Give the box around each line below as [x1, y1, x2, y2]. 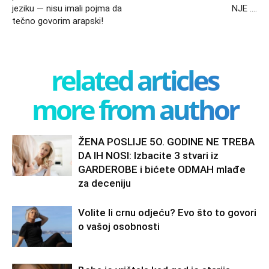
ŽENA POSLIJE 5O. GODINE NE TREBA [78, 135, 255, 148]
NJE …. [232, 2, 257, 14]
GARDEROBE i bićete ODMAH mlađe [78, 163, 246, 175]
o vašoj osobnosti [78, 220, 160, 232]
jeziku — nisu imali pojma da [12, 2, 122, 14]
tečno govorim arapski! [12, 15, 103, 26]
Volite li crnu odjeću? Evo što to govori [78, 206, 256, 219]
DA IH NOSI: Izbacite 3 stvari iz [78, 149, 219, 162]
